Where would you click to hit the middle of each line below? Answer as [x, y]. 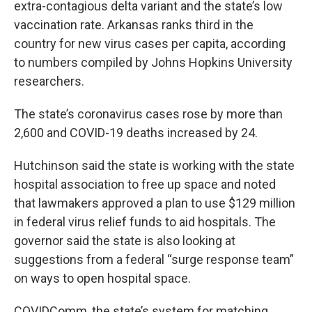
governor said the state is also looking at [125, 241]
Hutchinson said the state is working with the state [154, 166]
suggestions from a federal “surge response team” [154, 260]
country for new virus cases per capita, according [150, 44]
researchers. [49, 81]
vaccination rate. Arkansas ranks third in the [134, 25]
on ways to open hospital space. [102, 279]
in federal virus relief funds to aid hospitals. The [145, 222]
